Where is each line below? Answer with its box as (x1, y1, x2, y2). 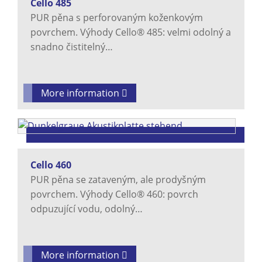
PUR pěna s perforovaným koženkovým (30, 11, 203, 25)
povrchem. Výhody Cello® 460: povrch (30, 188, 198, 201)
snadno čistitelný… (30, 40, 113, 54)
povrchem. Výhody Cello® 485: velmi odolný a (30, 26, 231, 39)
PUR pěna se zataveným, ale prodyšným (30, 173, 206, 187)
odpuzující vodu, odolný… (30, 202, 143, 216)
